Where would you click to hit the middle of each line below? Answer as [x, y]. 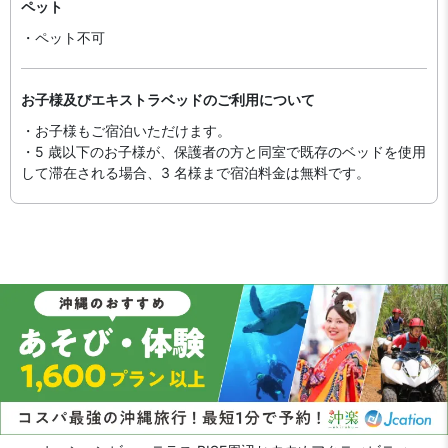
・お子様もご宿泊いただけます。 [126, 130]
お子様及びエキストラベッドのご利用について [168, 99]
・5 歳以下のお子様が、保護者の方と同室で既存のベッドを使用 [223, 151]
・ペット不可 [63, 37]
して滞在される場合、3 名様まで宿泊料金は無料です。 [195, 172]
